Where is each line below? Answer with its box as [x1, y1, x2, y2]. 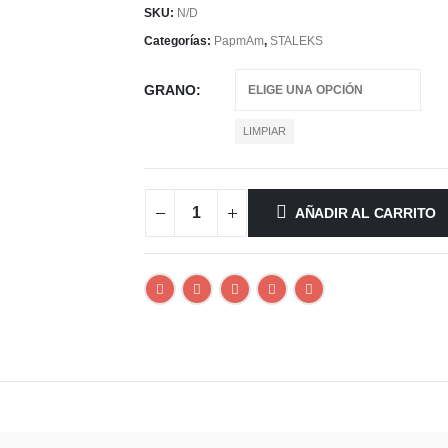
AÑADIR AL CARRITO [294, 205, 437, 222]
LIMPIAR [243, 124, 286, 137]
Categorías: [144, 33, 214, 48]
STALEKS [270, 33, 323, 48]
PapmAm [214, 33, 264, 48]
